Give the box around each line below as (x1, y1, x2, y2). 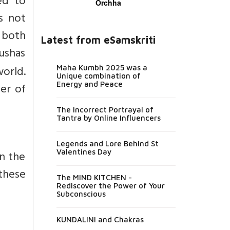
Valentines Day (56, 147, 111, 156)
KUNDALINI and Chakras (56, 215, 144, 224)
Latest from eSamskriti (41, 33, 156, 46)
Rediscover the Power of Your (56, 181, 165, 190)
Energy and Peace (56, 79, 123, 88)
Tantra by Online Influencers (56, 113, 161, 122)
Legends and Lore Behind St (56, 139, 159, 148)
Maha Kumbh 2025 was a (56, 63, 147, 72)
